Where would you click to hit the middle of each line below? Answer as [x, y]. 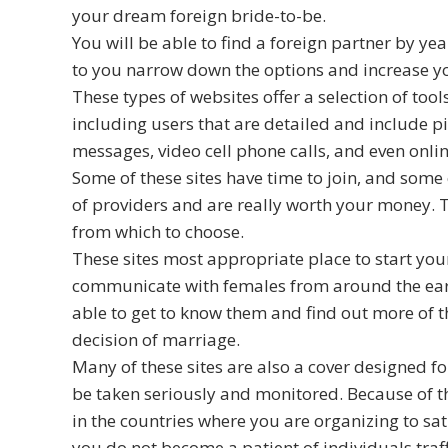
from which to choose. [158, 231]
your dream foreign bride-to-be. [199, 15]
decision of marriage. [156, 339]
